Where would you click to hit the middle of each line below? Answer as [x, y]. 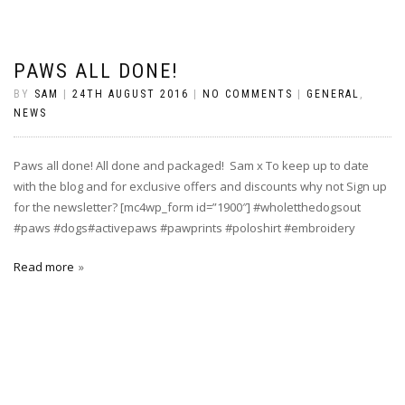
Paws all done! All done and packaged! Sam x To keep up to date [191, 165]
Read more [44, 267]
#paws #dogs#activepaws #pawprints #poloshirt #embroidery [184, 228]
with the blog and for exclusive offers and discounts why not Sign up [200, 186]
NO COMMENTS [248, 94]
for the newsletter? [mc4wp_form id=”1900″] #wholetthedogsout [187, 207]
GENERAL [333, 94]
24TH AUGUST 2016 [131, 94]
